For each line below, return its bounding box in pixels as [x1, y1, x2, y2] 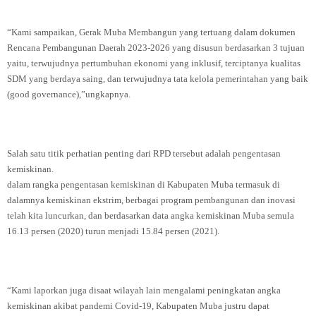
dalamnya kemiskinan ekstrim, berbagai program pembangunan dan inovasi [7, 195, 296, 205]
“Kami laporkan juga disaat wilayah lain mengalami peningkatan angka [7, 285, 281, 296]
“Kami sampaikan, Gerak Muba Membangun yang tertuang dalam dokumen [7, 27, 296, 37]
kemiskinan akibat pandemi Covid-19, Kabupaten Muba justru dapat [7, 300, 269, 311]
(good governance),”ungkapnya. [7, 89, 130, 99]
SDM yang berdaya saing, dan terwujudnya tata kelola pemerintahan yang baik [7, 73, 308, 84]
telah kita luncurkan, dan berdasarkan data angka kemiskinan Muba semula [7, 210, 294, 221]
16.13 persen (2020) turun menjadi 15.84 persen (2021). [7, 226, 219, 236]
